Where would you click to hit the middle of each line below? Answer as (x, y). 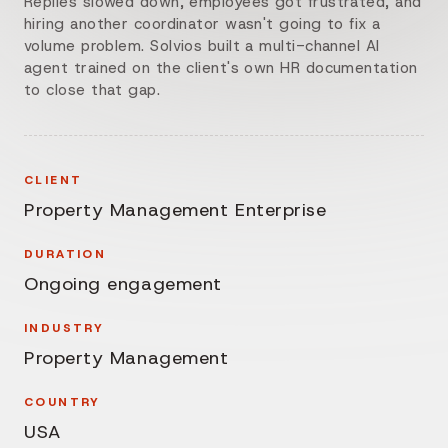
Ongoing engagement (123, 283)
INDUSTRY (64, 327)
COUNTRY (62, 401)
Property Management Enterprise (175, 209)
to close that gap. (92, 89)
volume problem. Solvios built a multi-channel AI (202, 45)
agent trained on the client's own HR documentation (221, 67)
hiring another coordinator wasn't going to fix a (202, 23)
